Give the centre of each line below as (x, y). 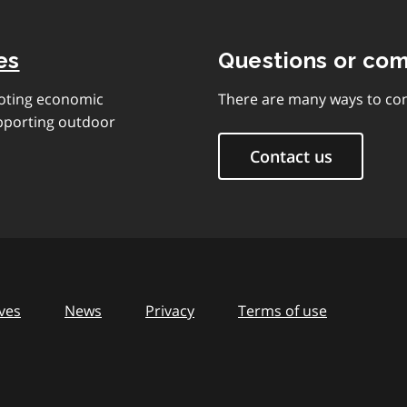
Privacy (170, 311)
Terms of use (283, 311)
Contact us (291, 157)
